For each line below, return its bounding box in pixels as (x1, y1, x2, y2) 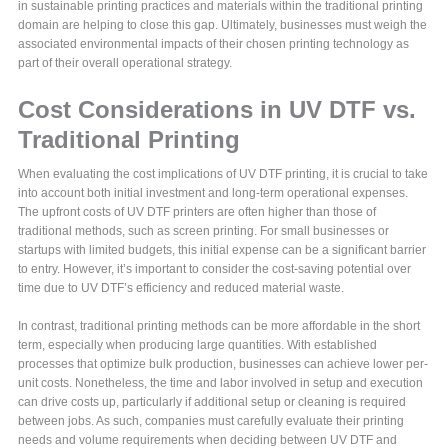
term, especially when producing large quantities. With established (18, 337, 378, 352)
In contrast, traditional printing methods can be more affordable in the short (18, 318, 421, 333)
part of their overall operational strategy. (18, 55, 233, 70)
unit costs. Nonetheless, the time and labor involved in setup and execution (18, 375, 424, 390)
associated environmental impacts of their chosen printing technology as (18, 36, 410, 51)
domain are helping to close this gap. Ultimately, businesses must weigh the (18, 17, 428, 32)
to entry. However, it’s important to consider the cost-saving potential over (18, 261, 412, 276)
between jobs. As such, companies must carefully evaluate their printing (18, 413, 405, 428)
